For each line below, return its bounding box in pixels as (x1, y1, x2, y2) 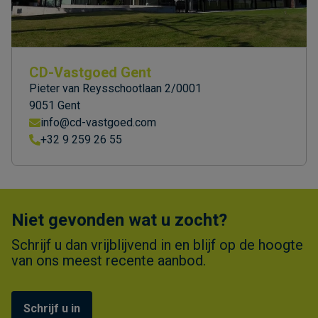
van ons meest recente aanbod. (11, 251, 206, 269)
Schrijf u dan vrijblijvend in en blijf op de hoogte (11, 236, 303, 253)
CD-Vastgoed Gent (29, 63, 151, 81)
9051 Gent (29, 98, 80, 112)
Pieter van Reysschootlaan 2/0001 (29, 81, 202, 95)
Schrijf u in (23, 301, 80, 315)
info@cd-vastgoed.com (40, 115, 156, 129)
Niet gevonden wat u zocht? (11, 209, 227, 230)
